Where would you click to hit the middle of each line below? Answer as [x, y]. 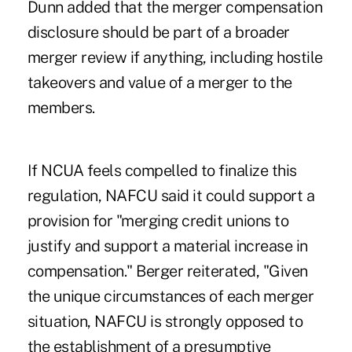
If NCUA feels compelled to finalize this [162, 170]
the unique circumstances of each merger [170, 296]
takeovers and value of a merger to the [159, 82]
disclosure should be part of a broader [158, 32]
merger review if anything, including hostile [175, 57]
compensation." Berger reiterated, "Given [167, 271]
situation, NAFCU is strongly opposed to [165, 321]
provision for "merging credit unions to [158, 220]
